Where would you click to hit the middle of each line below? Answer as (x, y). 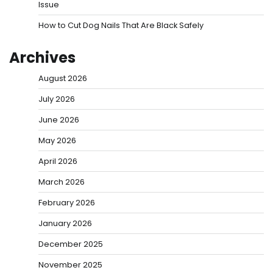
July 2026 (57, 99)
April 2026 (58, 161)
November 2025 (70, 264)
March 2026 (62, 182)
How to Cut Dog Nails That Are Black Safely (121, 25)
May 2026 (57, 140)
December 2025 (71, 244)
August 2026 (63, 78)
